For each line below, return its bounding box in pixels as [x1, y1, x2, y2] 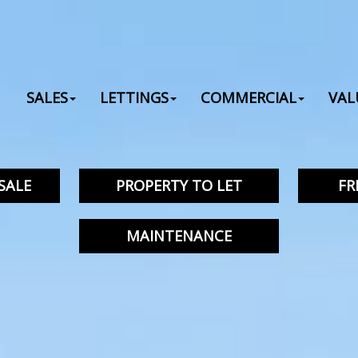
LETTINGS [100, 88, 169, 107]
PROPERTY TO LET [116, 176, 242, 195]
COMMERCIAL [201, 88, 296, 107]
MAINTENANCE [126, 226, 232, 245]
